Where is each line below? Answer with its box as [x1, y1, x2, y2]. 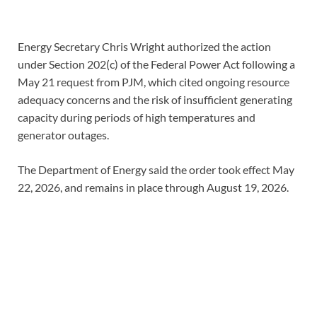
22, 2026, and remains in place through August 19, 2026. [18, 180, 289, 194]
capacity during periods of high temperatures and [18, 110, 255, 124]
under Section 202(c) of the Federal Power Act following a [18, 57, 295, 71]
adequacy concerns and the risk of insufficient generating [18, 92, 292, 106]
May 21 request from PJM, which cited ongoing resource [18, 74, 289, 88]
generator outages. [18, 127, 109, 142]
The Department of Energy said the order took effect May [18, 162, 294, 176]
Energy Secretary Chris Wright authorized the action [18, 39, 271, 53]
